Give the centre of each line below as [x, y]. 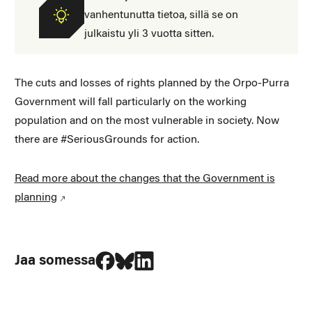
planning [36, 197]
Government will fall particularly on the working [130, 102]
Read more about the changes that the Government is [145, 179]
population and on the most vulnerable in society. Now [147, 121]
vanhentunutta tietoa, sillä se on [161, 15]
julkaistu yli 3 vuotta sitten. [149, 34]
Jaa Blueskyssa [161, 250]
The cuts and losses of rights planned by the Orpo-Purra [151, 83]
